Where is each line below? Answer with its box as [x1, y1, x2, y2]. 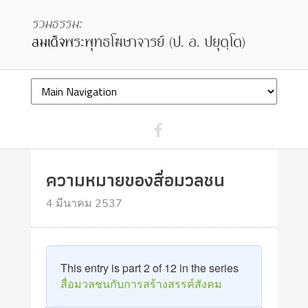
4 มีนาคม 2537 [46, 196, 123, 211]
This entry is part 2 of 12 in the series [60, 259, 239, 276]
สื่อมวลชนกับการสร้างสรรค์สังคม [60, 275, 223, 291]
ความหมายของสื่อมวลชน [46, 165, 225, 195]
